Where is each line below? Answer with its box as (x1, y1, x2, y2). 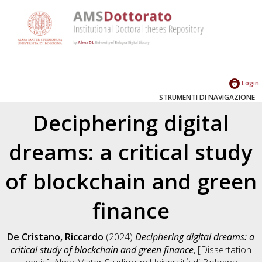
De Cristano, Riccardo (7, 230, 104, 243)
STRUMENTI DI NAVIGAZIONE (159, 92, 255, 102)
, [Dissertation (193, 243, 251, 256)
